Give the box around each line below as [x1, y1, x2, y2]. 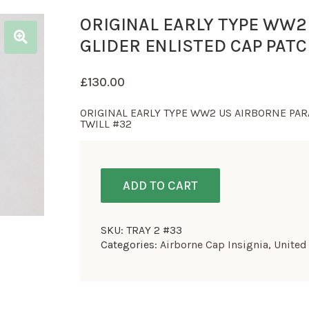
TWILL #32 [80, 117, 132, 130]
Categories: [101, 238, 160, 251]
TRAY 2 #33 [126, 223, 182, 237]
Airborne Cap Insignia [160, 238, 268, 251]
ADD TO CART [123, 178, 198, 193]
